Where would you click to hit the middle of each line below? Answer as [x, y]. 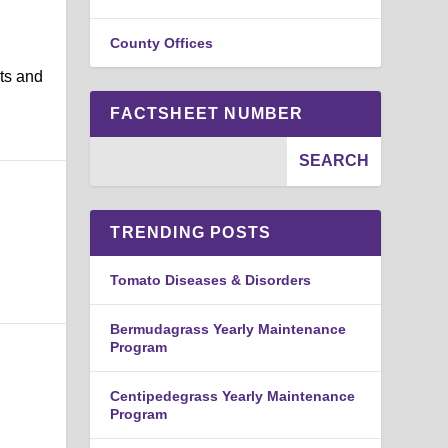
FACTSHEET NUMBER [207, 113]
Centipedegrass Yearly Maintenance [233, 395]
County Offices [162, 42]
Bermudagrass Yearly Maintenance [228, 328]
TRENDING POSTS [191, 232]
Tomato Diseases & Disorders [211, 279]
